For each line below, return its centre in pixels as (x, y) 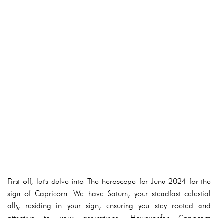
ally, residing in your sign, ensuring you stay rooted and (109, 206)
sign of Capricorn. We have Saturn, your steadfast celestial (109, 194)
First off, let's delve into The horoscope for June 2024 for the (109, 182)
